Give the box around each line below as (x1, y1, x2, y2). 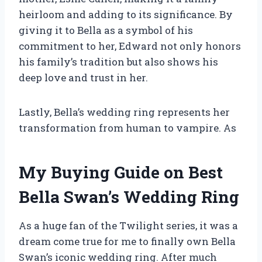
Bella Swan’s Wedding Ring (19, 186, 239, 208)
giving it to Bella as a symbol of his (19, 23, 193, 37)
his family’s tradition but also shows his (19, 55, 218, 69)
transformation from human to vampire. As (19, 121, 236, 135)
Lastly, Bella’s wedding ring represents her (19, 105, 230, 119)
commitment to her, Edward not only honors (19, 39, 241, 53)
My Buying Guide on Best (19, 161, 223, 184)
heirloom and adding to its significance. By (19, 8, 233, 22)
